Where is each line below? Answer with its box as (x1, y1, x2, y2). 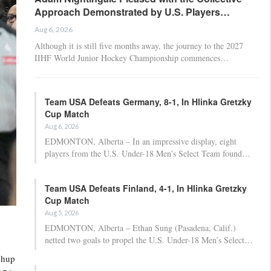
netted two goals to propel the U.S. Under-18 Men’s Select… (45, 233, 253, 246)
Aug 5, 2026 (45, 208, 79, 217)
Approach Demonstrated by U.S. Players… (34, 4, 230, 19)
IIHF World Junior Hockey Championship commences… (34, 51, 229, 64)
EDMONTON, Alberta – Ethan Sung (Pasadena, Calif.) (45, 221, 236, 233)
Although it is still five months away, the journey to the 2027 (34, 39, 243, 51)
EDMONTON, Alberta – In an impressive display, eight (45, 135, 237, 147)
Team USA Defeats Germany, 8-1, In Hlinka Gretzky (45, 95, 252, 108)
